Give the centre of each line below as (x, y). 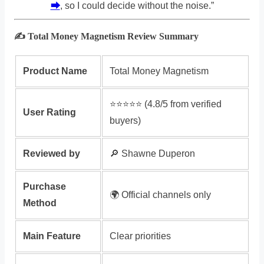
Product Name (55, 71)
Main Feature (52, 236)
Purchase (44, 186)
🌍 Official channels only (160, 194)
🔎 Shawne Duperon (152, 153)
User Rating (49, 112)
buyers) (125, 120)
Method (40, 203)
